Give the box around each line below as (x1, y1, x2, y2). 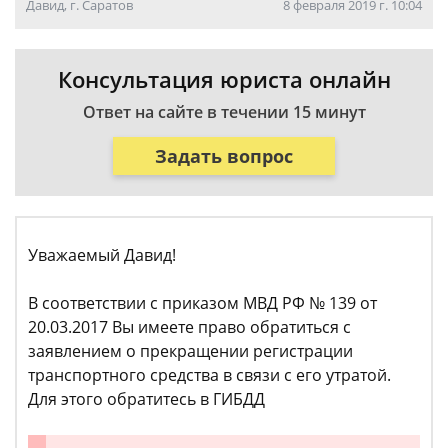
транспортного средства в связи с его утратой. (28, 364, 391, 386)
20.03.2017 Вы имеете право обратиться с (28, 316, 351, 338)
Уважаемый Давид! (28, 244, 176, 266)
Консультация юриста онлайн (57, 64, 391, 94)
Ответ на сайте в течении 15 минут (82, 101, 366, 123)
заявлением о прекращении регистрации (28, 340, 353, 362)
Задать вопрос (155, 143, 293, 168)
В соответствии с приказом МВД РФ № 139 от (28, 292, 377, 314)
